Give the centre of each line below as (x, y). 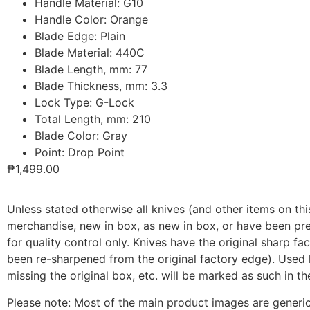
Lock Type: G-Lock (84, 102)
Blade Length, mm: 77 (91, 69)
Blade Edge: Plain (80, 36)
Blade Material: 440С (90, 52)
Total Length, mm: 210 (93, 119)
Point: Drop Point (80, 152)
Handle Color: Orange (91, 19)
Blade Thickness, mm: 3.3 (101, 85)
